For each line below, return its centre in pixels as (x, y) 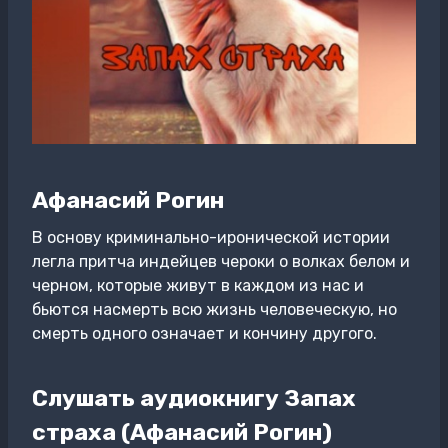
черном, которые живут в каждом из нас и (198, 285)
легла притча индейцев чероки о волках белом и (221, 261)
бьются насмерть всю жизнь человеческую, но (214, 309)
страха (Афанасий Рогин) (182, 431)
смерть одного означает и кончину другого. (204, 333)
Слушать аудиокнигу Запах (194, 397)
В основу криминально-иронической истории (211, 237)
